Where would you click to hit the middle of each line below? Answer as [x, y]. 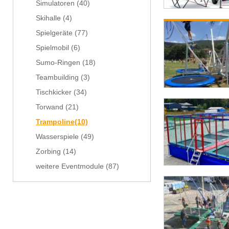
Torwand [50, 107]
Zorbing [48, 152]
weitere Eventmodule [70, 166]
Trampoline [55, 122]
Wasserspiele [57, 137]
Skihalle [48, 18]
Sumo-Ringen [58, 63]
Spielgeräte [54, 33]
